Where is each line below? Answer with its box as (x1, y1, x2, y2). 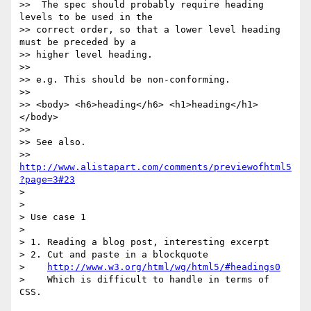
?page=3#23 (19, 174, 75, 185)
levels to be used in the (19, 12, 158, 23)
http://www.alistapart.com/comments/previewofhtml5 (19, 162, 292, 173)
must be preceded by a (19, 37, 142, 48)
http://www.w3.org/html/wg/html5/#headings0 (47, 262, 280, 273)
